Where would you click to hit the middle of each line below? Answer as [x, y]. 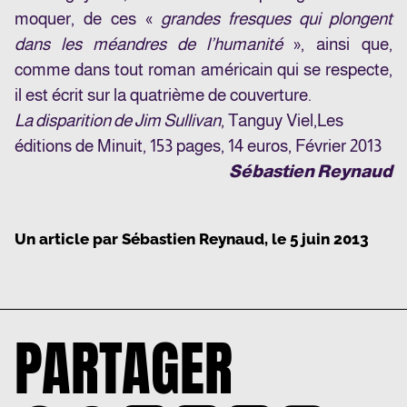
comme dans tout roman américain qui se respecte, [203, 70]
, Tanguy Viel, [269, 121]
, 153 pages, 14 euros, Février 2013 [262, 146]
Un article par [68, 239]
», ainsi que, [343, 45]
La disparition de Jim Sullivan [118, 121]
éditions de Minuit [79, 146]
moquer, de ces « [88, 19]
